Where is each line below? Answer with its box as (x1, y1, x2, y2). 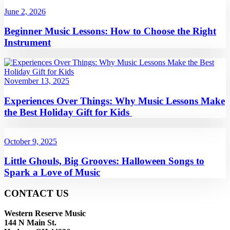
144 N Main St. (4, 218, 56, 227)
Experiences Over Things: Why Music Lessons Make (4, 95, 225, 106)
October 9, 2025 (4, 137, 57, 146)
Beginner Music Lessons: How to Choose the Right (4, 26, 216, 37)
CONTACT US (4, 188, 69, 199)
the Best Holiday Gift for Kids (4, 106, 132, 118)
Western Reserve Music (4, 208, 86, 218)
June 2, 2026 (4, 7, 46, 16)
